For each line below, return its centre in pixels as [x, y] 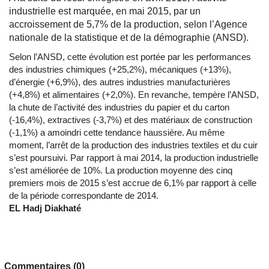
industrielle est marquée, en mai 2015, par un [105, 11]
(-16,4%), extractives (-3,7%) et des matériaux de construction [131, 120]
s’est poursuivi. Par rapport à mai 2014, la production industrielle [134, 158]
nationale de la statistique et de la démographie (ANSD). [129, 38]
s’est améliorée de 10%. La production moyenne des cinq [121, 171]
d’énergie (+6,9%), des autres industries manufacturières [120, 82]
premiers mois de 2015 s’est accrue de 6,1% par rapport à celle [133, 183]
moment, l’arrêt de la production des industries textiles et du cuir [133, 145]
